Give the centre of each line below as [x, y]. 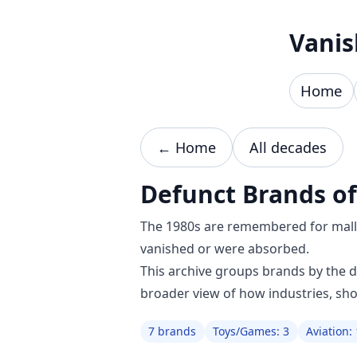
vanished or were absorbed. [225, 249]
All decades [288, 148]
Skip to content [61, 18]
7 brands [173, 331]
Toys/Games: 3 [251, 331]
